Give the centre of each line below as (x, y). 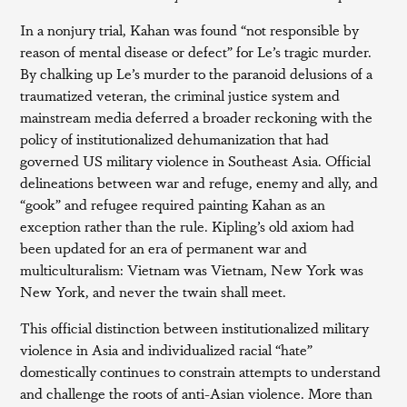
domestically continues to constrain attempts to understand (201, 371)
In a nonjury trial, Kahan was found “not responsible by (190, 30)
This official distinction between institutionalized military (195, 328)
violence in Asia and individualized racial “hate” (167, 349)
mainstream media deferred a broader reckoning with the (197, 117)
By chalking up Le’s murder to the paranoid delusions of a (197, 73)
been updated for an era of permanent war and (164, 248)
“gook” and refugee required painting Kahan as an (173, 204)
